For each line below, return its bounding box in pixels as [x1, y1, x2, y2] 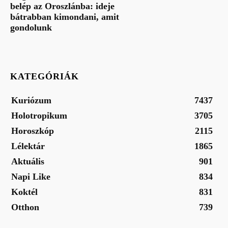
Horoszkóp [11, 126, 54, 136]
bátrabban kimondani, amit [10, 12, 119, 22]
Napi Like [11, 172, 50, 182]
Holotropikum [11, 110, 67, 121]
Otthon [11, 202, 39, 213]
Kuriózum [11, 95, 51, 106]
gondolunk [10, 22, 52, 33]
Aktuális [11, 156, 44, 167]
